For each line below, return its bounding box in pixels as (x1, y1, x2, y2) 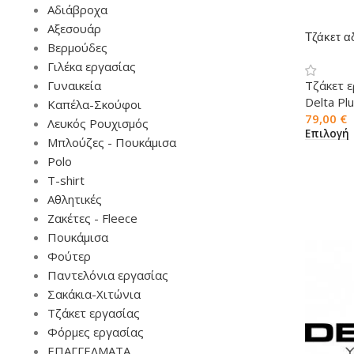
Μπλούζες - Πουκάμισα (47, 134, 176, 150)
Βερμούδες (47, 40, 107, 55)
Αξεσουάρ (47, 21, 101, 36)
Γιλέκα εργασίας (47, 58, 136, 74)
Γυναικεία (47, 77, 101, 93)
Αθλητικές (47, 191, 102, 207)
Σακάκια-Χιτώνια (47, 286, 141, 302)
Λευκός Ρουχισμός (47, 115, 149, 131)
